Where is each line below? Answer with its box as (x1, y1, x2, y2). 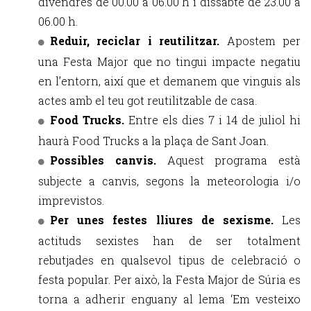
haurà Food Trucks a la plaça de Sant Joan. (38, 133, 269, 148)
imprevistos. (38, 193, 104, 208)
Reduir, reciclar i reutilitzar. (50, 33, 227, 48)
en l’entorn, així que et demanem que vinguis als (38, 74, 301, 88)
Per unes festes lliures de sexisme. (50, 212, 282, 227)
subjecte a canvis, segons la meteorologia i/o (38, 174, 301, 188)
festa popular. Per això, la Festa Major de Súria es (38, 272, 301, 287)
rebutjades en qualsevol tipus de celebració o (38, 253, 301, 267)
